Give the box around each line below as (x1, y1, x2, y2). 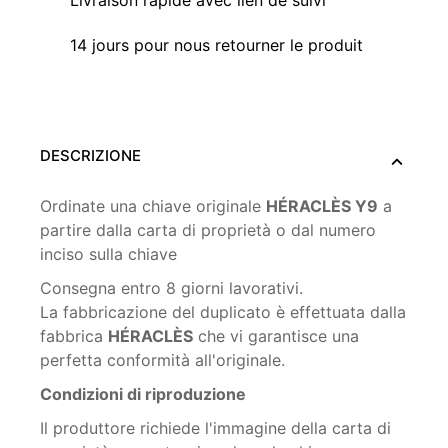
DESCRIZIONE (40, 145, 141, 165)
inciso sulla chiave (40, 243, 177, 264)
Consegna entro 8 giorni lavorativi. (40, 277, 303, 298)
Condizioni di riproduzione (40, 383, 246, 404)
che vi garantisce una (193, 325, 359, 346)
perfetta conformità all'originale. (40, 349, 285, 370)
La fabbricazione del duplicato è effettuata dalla (40, 301, 406, 322)
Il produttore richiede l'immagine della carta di (40, 417, 391, 438)
